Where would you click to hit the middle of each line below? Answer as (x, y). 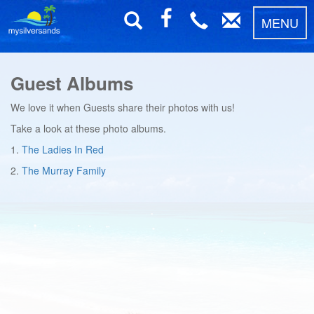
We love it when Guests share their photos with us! (123, 107)
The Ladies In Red (63, 149)
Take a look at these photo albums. (88, 128)
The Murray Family (64, 170)
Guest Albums (72, 83)
